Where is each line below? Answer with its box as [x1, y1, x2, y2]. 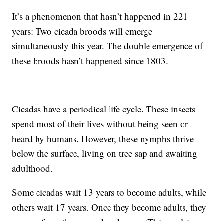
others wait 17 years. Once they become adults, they [12, 201, 207, 214]
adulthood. [12, 162, 53, 175]
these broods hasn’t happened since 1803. [12, 54, 169, 67]
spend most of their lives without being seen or [12, 117, 188, 130]
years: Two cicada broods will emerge [12, 25, 153, 37]
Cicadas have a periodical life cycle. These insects [12, 103, 196, 115]
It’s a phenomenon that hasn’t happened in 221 [12, 10, 188, 23]
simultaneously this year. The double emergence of [12, 39, 203, 52]
